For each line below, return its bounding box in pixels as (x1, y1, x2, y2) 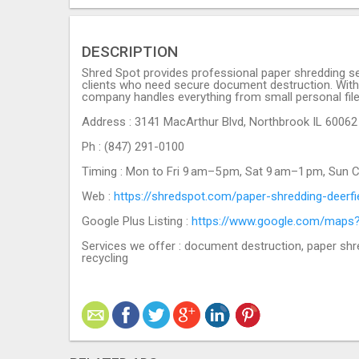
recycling (82, 250, 128, 265)
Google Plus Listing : (82, 213, 192, 228)
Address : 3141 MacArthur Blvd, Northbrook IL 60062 (82, 114, 357, 129)
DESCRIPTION (82, 42, 178, 61)
